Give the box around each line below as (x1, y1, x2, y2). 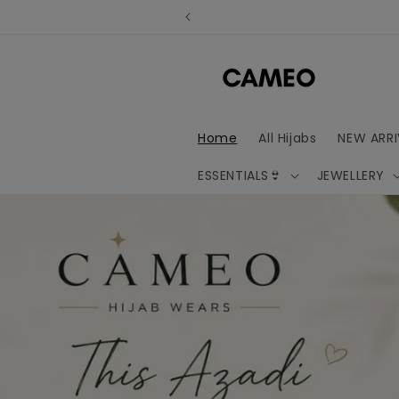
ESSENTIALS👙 (198, 167, 282, 184)
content (23, 18, 84, 37)
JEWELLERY (316, 167, 386, 184)
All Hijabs (258, 129, 317, 147)
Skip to (23, 2, 74, 21)
